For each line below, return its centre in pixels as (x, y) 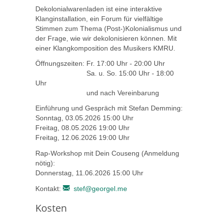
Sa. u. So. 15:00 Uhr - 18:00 (105, 73)
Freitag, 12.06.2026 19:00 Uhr (82, 138)
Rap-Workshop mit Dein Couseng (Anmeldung (107, 153)
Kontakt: (49, 188)
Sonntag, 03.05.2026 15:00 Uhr (84, 118)
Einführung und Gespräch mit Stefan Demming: (109, 108)
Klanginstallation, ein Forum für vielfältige (99, 18)
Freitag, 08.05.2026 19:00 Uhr (82, 128)
